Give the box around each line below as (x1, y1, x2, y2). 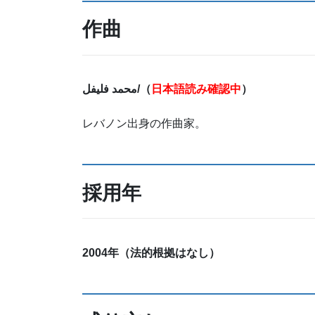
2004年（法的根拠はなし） (82, 246, 220, 259)
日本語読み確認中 (151, 83, 241, 96)
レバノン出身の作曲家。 (82, 117, 206, 130)
